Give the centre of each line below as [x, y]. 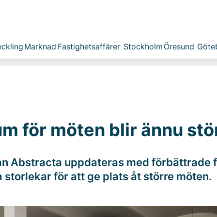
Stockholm [143, 46]
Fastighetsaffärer [89, 46]
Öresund [179, 46]
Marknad [40, 46]
